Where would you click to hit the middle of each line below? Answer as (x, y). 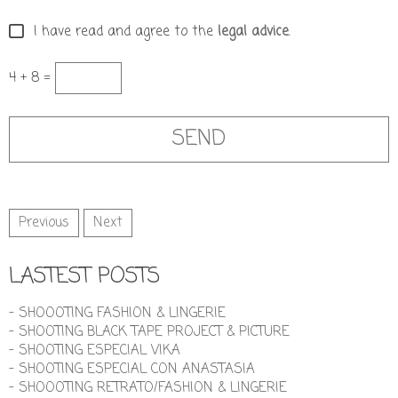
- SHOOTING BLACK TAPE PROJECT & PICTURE (149, 332)
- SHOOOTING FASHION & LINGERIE (117, 313)
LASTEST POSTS (84, 276)
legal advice (253, 32)
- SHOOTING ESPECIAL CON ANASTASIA (132, 369)
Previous (44, 223)
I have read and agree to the (121, 32)
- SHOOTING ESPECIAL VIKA (95, 350)
